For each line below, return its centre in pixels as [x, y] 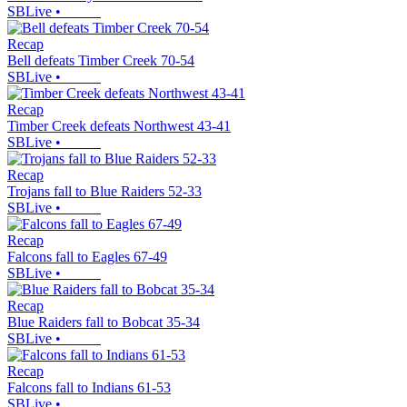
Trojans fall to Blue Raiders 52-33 [104, 192]
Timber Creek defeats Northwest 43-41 [119, 126]
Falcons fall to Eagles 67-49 [87, 257]
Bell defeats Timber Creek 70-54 [101, 61]
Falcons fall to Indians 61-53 [89, 388]
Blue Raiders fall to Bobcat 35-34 [104, 323]
